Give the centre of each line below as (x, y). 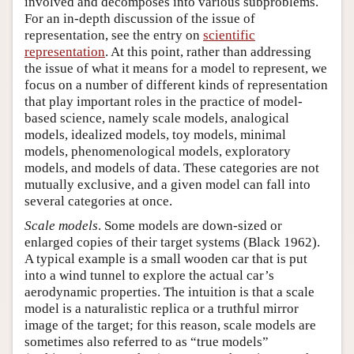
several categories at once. (98, 201)
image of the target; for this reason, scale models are (170, 326)
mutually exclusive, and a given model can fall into (168, 185)
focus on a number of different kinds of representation (176, 85)
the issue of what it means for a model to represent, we (176, 69)
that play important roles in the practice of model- (164, 102)
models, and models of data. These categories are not (172, 168)
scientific (229, 36)
